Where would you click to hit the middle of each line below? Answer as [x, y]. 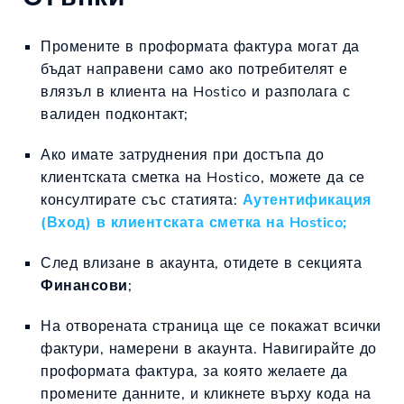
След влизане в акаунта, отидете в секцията [201, 262]
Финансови [84, 285]
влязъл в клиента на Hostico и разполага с [196, 91]
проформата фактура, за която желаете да [194, 371]
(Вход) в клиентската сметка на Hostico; [194, 222]
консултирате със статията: [142, 199]
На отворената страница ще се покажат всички [211, 326]
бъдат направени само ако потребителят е [194, 69]
